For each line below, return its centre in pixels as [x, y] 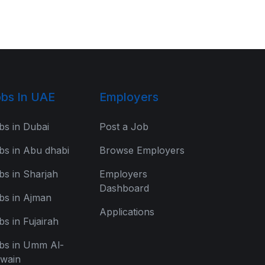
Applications [127, 212]
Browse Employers [142, 150]
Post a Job [124, 127]
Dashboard [124, 188]
